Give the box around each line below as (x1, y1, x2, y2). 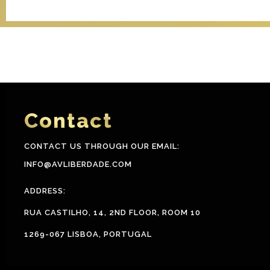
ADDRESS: (24, 186, 66, 195)
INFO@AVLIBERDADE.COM (24, 160, 132, 169)
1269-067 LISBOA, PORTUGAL (24, 229, 152, 239)
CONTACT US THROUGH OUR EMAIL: (24, 142, 180, 151)
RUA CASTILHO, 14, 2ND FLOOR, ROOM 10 (24, 207, 201, 217)
